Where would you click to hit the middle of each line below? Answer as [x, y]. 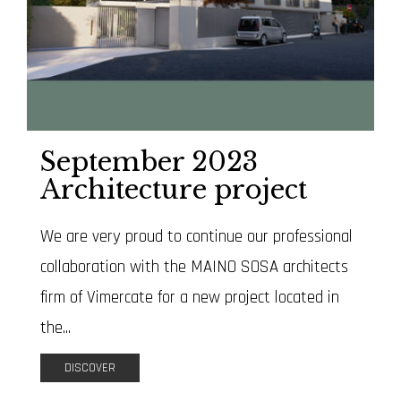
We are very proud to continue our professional [196, 236]
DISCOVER [90, 368]
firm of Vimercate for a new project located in [190, 297]
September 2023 [149, 162]
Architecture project [174, 189]
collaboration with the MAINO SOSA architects [194, 267]
